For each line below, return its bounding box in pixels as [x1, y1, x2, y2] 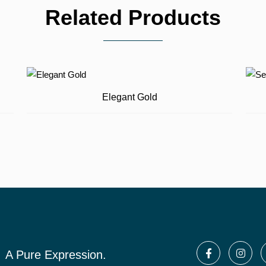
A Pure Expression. [5, 248, 106, 261]
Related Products [45, 5, 221, 30]
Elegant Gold [102, 91, 157, 102]
